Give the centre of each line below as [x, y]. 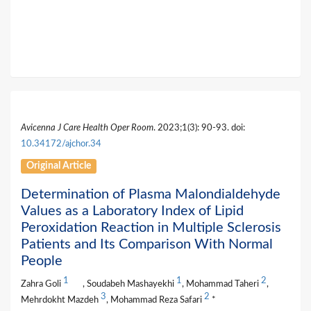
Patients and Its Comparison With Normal [147, 244]
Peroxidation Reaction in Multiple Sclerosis [151, 228]
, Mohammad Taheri [221, 284]
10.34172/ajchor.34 [61, 144]
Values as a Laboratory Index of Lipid [132, 211]
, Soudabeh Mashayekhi [129, 284]
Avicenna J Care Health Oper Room [87, 128]
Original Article [59, 166]
